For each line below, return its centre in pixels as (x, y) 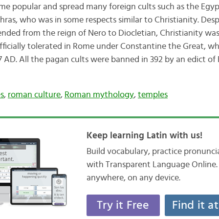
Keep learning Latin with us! (144, 136)
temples (153, 95)
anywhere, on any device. (133, 178)
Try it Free (123, 206)
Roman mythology (99, 95)
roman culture (34, 95)
